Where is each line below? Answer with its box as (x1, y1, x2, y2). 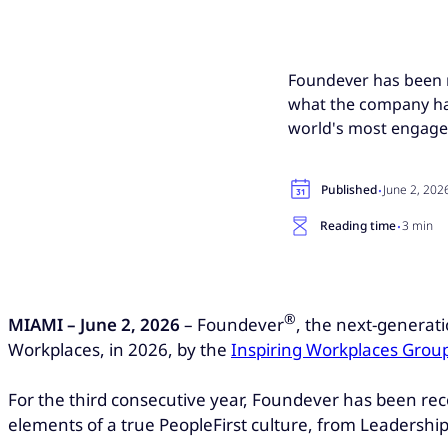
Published (321, 180, 377, 198)
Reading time (320, 216, 396, 234)
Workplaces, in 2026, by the (8, 337, 231, 361)
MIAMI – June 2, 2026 (8, 312, 180, 336)
